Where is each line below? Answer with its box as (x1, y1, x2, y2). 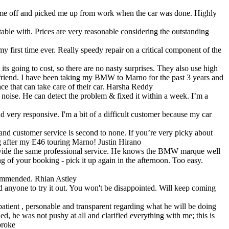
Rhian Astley (35, 174, 77, 183)
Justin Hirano (98, 137, 141, 146)
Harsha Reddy (106, 82, 153, 91)
